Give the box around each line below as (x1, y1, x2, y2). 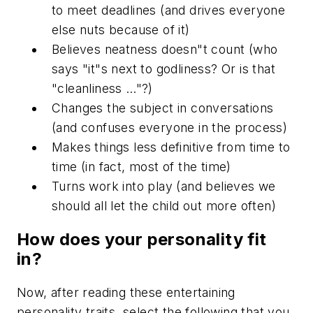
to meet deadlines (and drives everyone (52, 3, 286, 18)
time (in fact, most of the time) (52, 159, 231, 175)
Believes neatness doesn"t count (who (52, 42, 278, 57)
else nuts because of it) (52, 22, 190, 38)
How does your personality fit (17, 229, 267, 250)
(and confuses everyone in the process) (52, 120, 288, 136)
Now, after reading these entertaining (17, 284, 235, 300)
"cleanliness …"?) (52, 81, 153, 96)
